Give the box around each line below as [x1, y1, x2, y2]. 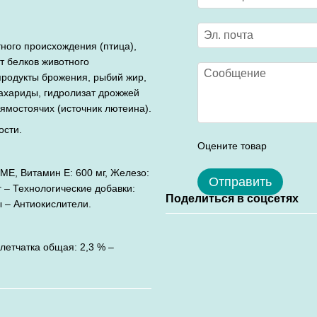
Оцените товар [197, 140, 267, 151]
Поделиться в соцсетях [166, 192, 299, 204]
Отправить [209, 175, 272, 189]
